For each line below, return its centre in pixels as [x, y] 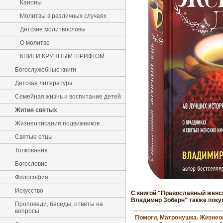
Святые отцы [34, 137]
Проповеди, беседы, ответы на [59, 204]
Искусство [29, 191]
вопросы [27, 211]
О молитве [35, 43]
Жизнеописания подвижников [57, 123]
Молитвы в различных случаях [63, 16]
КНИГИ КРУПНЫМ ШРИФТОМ [62, 56]
